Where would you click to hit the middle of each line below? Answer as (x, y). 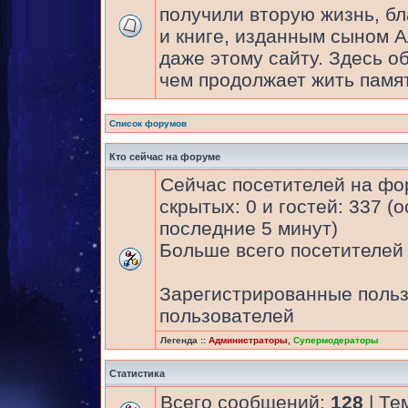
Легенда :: (184, 340)
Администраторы (248, 340)
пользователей (227, 316)
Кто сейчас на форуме (165, 157)
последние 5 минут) (249, 228)
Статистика (137, 373)
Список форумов (148, 123)
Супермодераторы (336, 340)
